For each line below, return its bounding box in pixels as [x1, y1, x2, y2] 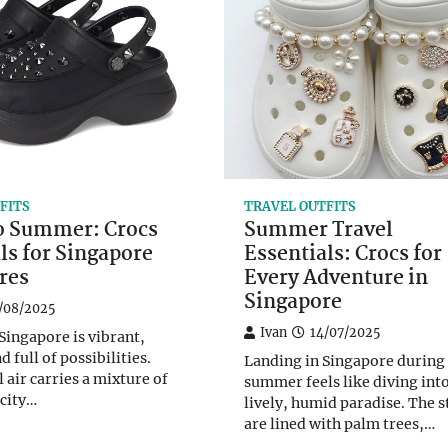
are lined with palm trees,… [244, 414, 435, 433]
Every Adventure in [244, 262, 428, 295]
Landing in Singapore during [244, 351, 445, 370]
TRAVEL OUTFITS [244, 198, 356, 214]
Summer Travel [244, 214, 393, 247]
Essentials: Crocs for [244, 238, 442, 271]
